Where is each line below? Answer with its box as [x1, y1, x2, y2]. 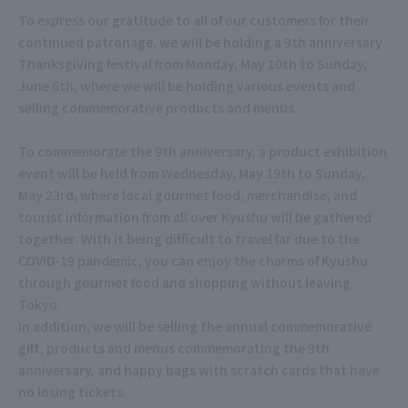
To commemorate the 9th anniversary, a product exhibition [18, 141, 387, 160]
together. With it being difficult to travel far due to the [18, 229, 360, 248]
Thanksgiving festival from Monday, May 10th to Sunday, [18, 54, 367, 73]
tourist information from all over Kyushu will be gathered [18, 207, 372, 226]
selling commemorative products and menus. [18, 97, 298, 117]
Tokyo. [18, 294, 61, 313]
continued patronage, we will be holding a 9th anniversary [18, 32, 382, 51]
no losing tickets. [18, 382, 127, 401]
